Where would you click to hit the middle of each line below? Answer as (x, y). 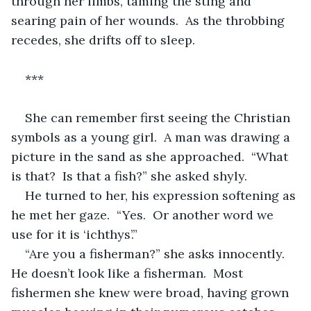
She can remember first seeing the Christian (159, 117)
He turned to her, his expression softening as (162, 195)
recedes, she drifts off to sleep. (103, 40)
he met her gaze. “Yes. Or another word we (144, 215)
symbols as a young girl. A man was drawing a (152, 137)
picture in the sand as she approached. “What (151, 156)
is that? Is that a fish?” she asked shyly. (129, 176)
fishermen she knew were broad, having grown (152, 292)
